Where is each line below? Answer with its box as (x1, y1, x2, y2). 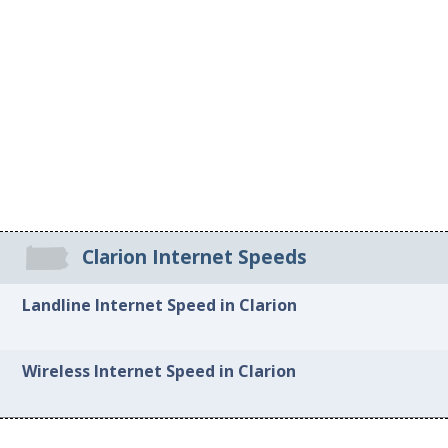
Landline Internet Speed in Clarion (22, 293, 298, 316)
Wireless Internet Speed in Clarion (22, 360, 297, 383)
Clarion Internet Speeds (81, 244, 307, 271)
